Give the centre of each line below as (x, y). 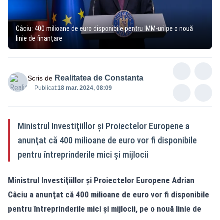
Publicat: (46, 88)
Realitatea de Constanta (99, 78)
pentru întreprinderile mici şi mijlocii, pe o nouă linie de (105, 208)
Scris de (40, 78)
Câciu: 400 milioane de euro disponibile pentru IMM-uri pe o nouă (104, 28)
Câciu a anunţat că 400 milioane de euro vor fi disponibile (109, 194)
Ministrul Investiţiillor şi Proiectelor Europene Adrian (101, 180)
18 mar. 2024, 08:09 (85, 88)
